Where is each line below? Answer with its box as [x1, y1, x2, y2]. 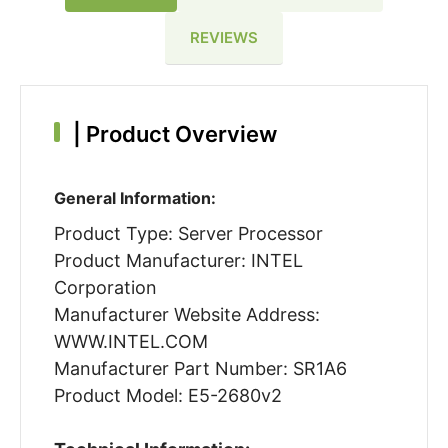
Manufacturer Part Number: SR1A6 [53, 358, 347, 380]
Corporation [53, 277, 157, 299]
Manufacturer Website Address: [53, 304, 320, 326]
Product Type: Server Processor [53, 223, 323, 245]
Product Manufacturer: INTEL [53, 250, 303, 272]
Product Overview [80, 121, 277, 148]
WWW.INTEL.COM [53, 331, 208, 353]
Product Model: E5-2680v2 [53, 385, 282, 407]
